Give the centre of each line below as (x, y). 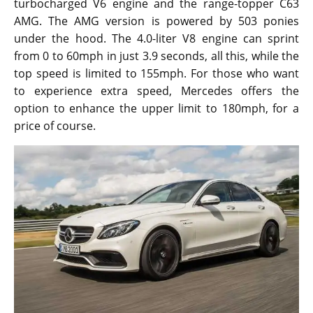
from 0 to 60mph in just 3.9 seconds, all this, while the (156, 56)
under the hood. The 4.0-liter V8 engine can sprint (156, 38)
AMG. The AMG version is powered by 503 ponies (156, 21)
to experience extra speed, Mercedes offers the (156, 90)
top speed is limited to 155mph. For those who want (156, 73)
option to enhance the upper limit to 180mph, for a (156, 108)
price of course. (55, 125)
